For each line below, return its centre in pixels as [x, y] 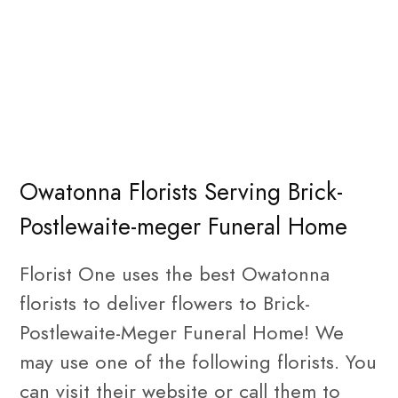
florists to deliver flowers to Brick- [165, 303]
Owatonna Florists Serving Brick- [181, 192]
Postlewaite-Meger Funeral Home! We [182, 332]
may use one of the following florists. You [198, 362]
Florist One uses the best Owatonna [175, 274]
